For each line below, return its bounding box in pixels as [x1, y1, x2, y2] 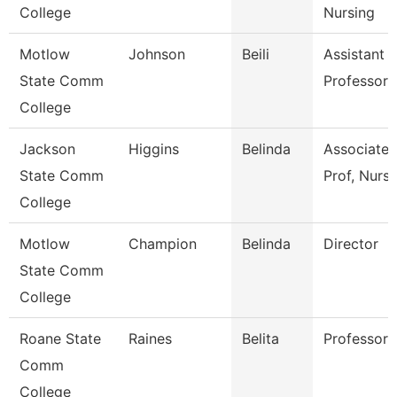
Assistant [323, 45, 385, 63]
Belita [242, 330, 279, 347]
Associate [323, 140, 389, 158]
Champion [128, 235, 197, 253]
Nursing [323, 4, 375, 21]
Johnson [128, 45, 185, 63]
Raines [128, 330, 172, 347]
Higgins [128, 140, 179, 158]
